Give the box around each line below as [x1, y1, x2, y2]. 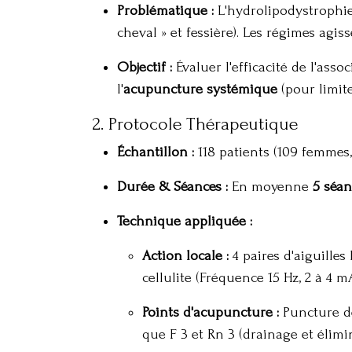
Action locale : [142, 247, 229, 264]
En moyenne [228, 178, 313, 195]
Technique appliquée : [117, 213, 252, 229]
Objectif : [117, 59, 172, 75]
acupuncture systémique [123, 81, 277, 97]
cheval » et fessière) [117, 24, 236, 41]
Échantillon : [117, 144, 194, 160]
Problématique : [117, 2, 214, 19]
